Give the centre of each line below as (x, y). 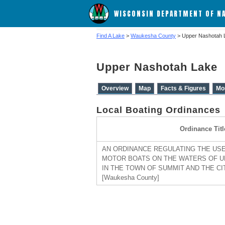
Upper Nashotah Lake (157, 67)
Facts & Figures (183, 88)
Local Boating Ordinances (158, 110)
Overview (115, 88)
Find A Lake (110, 36)
